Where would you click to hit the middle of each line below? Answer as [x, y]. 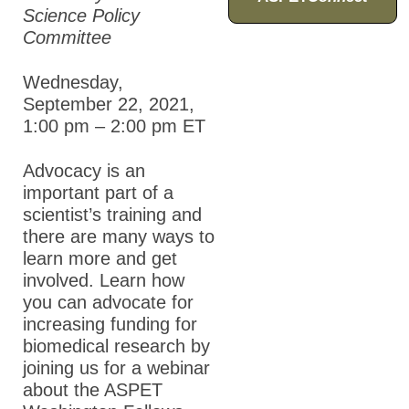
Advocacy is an [84, 171]
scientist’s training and [112, 215]
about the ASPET [93, 390]
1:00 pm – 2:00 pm [100, 126]
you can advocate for [108, 303]
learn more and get [100, 259]
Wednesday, [73, 83]
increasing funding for [110, 325]
